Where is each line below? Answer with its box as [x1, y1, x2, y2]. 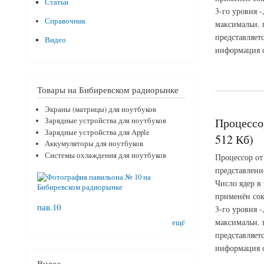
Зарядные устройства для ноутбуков [44, 115, 166, 126]
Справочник [44, 16, 85, 27]
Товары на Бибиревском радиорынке [37, 83, 179, 95]
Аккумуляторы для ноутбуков [44, 138, 143, 149]
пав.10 [37, 201, 61, 213]
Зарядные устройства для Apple [44, 127, 150, 137]
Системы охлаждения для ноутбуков [44, 150, 166, 160]
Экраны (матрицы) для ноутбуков [44, 104, 156, 114]
